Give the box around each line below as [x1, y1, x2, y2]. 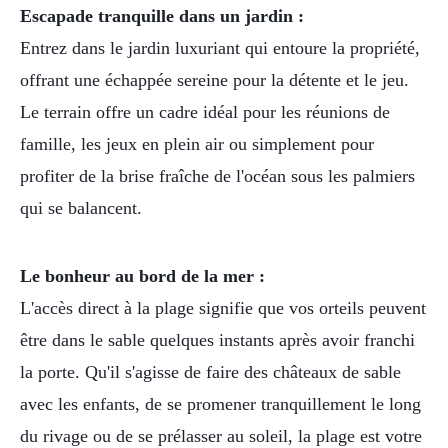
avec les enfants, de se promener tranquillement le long [20, 394, 421, 415]
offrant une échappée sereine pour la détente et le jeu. [20, 70, 409, 91]
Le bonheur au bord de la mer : [20, 266, 265, 287]
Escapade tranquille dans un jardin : [20, 6, 304, 27]
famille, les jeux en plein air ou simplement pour [20, 134, 374, 155]
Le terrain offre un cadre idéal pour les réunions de [20, 102, 390, 123]
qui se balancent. [20, 198, 142, 219]
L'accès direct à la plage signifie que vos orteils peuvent [20, 298, 426, 319]
